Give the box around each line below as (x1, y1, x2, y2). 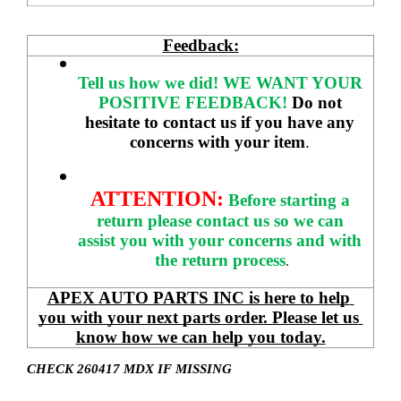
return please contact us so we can (96, 210, 344, 230)
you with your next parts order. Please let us (38, 307, 359, 327)
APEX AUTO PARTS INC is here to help (47, 287, 350, 307)
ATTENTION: (90, 186, 224, 210)
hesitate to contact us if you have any (85, 112, 354, 132)
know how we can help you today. (75, 327, 326, 346)
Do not (291, 92, 342, 112)
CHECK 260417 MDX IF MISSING (27, 361, 232, 376)
